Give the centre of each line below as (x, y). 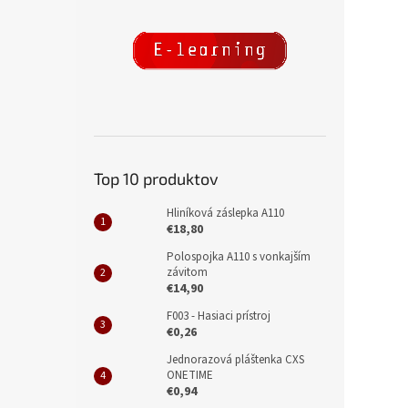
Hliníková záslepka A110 (225, 213)
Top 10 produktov (156, 178)
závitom (187, 272)
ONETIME (190, 375)
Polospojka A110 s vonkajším (239, 256)
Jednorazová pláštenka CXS (235, 359)
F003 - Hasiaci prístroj (219, 316)
